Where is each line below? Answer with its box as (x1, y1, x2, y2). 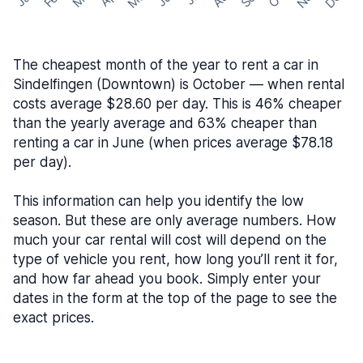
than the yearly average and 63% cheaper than (13, 115, 317, 131)
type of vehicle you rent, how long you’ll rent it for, (13, 251, 338, 267)
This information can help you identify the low (13, 193, 304, 209)
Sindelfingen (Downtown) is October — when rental (13, 76, 344, 92)
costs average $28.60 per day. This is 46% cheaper (13, 96, 342, 112)
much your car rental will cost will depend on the (13, 232, 327, 248)
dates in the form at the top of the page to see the (13, 290, 337, 306)
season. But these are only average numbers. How (13, 212, 336, 228)
